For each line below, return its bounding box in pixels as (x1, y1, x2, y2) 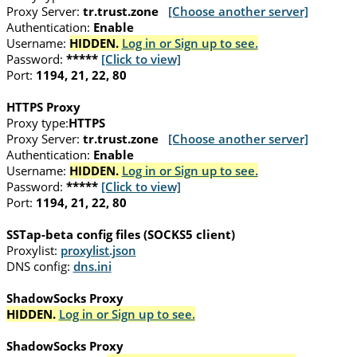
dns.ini (73, 258, 112, 275)
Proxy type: (6, 115, 69, 131)
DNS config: (6, 258, 70, 275)
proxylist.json (60, 242, 136, 259)
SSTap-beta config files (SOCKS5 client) (6, 226, 235, 243)
